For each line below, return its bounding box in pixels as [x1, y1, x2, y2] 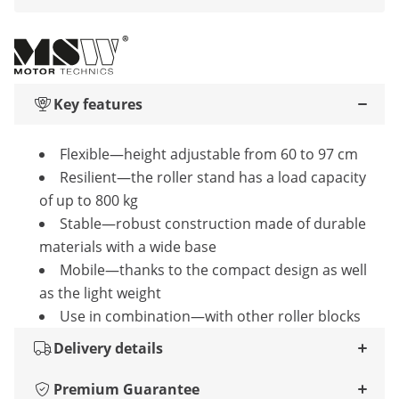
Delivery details [53, 338, 163, 358]
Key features [53, 94, 142, 114]
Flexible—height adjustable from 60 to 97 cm [60, 144, 358, 164]
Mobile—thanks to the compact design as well [60, 260, 367, 280]
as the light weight [39, 283, 161, 303]
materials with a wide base [39, 237, 216, 256]
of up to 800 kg [39, 191, 138, 210]
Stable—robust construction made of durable [60, 214, 366, 233]
